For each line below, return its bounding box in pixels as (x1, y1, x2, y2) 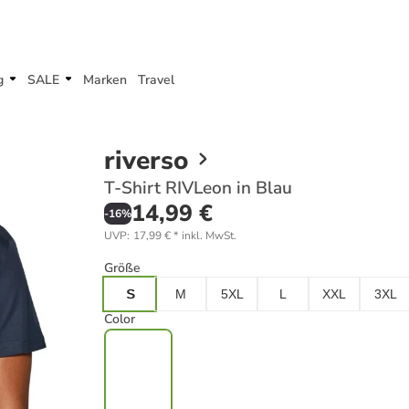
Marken (83, 71, 127, 89)
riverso (104, 143, 188, 178)
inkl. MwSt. (182, 228, 236, 243)
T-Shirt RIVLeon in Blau (104, 176, 292, 200)
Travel (138, 71, 174, 89)
